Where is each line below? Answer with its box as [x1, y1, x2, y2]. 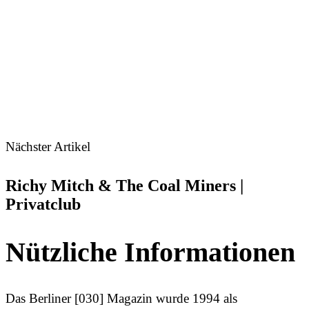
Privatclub [6, 195, 81, 214]
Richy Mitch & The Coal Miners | [6, 177, 243, 195]
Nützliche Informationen [6, 237, 295, 268]
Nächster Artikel [6, 139, 90, 154]
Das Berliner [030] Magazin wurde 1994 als [6, 291, 237, 306]
